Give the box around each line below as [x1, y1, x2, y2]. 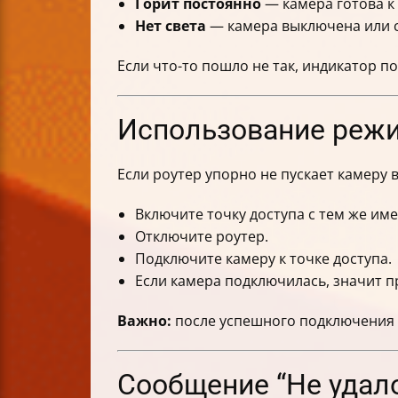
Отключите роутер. [135, 227, 268, 247]
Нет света [135, 16, 206, 36]
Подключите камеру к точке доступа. [135, 249, 392, 269]
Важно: [117, 311, 171, 331]
